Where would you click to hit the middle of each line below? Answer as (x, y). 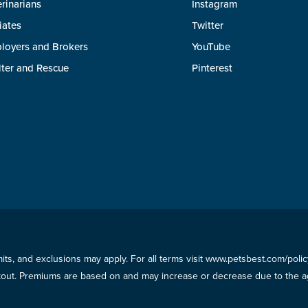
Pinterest (212, 68)
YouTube (211, 47)
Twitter (208, 25)
